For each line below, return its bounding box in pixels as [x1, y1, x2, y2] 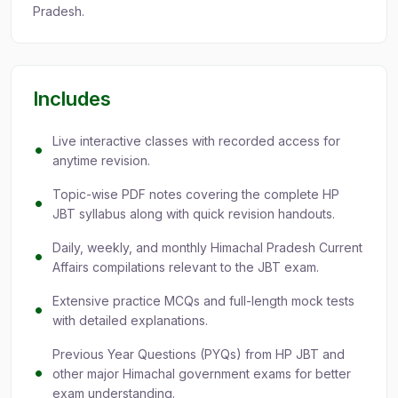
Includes [33, 87, 111, 111]
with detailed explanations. [52, 313, 208, 329]
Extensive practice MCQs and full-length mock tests [52, 293, 354, 309]
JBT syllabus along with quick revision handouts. [52, 206, 335, 222]
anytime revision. [52, 153, 150, 169]
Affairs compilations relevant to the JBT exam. [52, 259, 319, 275]
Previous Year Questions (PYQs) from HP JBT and [52, 346, 345, 362]
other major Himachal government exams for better [52, 366, 351, 382]
